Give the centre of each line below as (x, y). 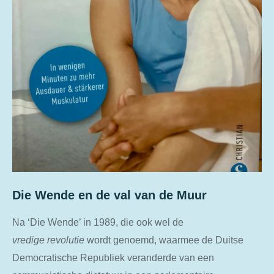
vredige (28, 240)
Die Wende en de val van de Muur (109, 195)
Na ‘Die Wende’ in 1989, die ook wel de (98, 222)
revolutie (66, 240)
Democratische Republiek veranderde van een (113, 258)
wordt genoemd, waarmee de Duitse (164, 240)
